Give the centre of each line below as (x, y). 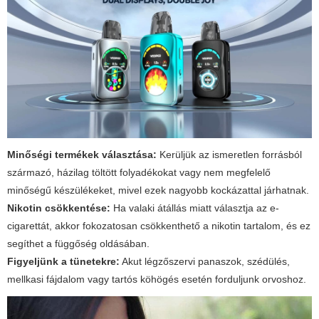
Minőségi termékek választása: (82, 154)
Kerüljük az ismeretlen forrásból (229, 154)
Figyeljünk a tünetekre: (63, 261)
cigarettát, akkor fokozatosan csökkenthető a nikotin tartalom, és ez (159, 225)
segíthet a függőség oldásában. (78, 243)
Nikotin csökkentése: (59, 208)
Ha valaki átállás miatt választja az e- (195, 208)
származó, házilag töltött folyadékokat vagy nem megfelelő (139, 172)
